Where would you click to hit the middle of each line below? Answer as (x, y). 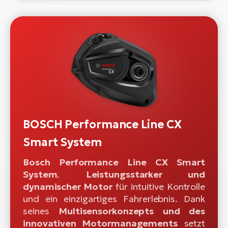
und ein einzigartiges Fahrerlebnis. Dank (114, 198)
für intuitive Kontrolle (159, 186)
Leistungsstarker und (145, 174)
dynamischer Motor (68, 186)
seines (41, 211)
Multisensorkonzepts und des (132, 211)
